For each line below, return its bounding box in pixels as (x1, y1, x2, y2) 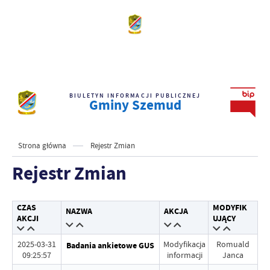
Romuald (216, 238, 250, 250)
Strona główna (18, 141, 66, 151)
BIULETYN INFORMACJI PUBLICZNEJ (69, 92, 201, 99)
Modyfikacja (163, 238, 206, 250)
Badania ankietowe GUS (66, 240, 154, 251)
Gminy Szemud (89, 96, 181, 115)
